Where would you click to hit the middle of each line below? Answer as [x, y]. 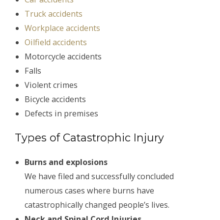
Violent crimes [51, 85]
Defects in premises [61, 114]
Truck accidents [54, 14]
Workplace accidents [62, 28]
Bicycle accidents [55, 99]
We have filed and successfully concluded [99, 176]
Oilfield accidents [56, 42]
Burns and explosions [66, 162]
